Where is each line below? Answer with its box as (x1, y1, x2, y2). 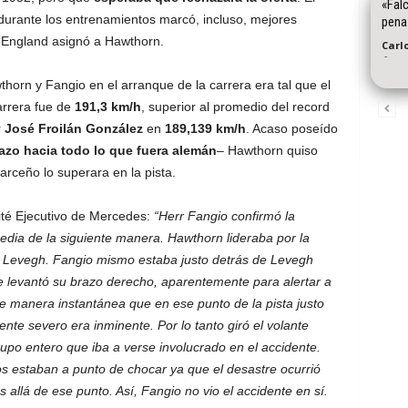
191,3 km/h (74, 99, 141, 114)
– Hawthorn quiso (216, 143, 318, 158)
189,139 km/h (164, 121, 246, 136)
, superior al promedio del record (140, 99, 330, 114)
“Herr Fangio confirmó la (153, 209, 295, 223)
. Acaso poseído (245, 121, 338, 136)
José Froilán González (4, 121, 143, 136)
